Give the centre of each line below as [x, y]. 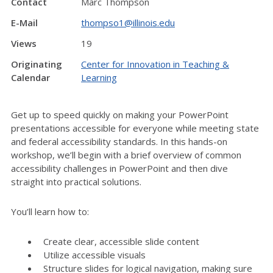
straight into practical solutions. [76, 182]
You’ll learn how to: [50, 212]
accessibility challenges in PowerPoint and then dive [119, 168]
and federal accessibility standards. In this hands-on [119, 142]
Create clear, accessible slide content [121, 242]
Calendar [30, 78]
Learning [99, 78]
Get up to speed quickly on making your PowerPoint [120, 115]
